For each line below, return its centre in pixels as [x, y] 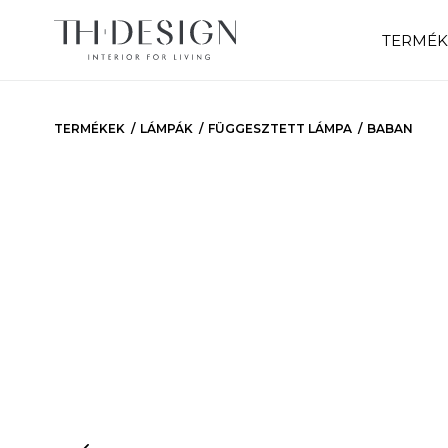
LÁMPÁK [166, 128]
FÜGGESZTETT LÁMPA [279, 128]
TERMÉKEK [89, 128]
